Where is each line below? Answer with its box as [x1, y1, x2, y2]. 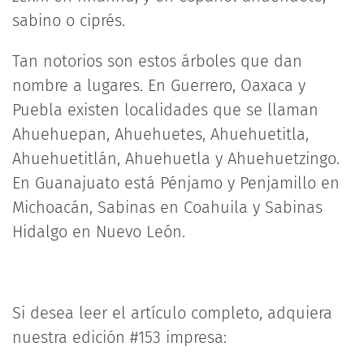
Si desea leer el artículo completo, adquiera [12, 303, 332, 323]
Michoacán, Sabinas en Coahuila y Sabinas [12, 197, 323, 217]
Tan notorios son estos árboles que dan [12, 51, 302, 71]
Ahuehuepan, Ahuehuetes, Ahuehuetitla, [12, 124, 309, 144]
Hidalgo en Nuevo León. [12, 222, 185, 241]
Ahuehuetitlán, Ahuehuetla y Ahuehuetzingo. [12, 149, 340, 168]
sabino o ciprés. [12, 11, 125, 30]
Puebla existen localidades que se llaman [12, 100, 318, 119]
